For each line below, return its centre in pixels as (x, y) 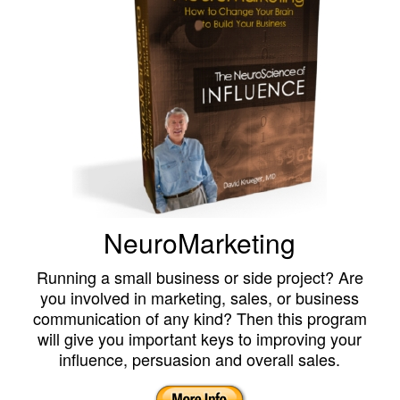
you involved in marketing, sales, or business (200, 297)
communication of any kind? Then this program (200, 317)
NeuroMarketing (200, 242)
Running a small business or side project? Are (200, 276)
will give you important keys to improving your (200, 338)
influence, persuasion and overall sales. (200, 358)
